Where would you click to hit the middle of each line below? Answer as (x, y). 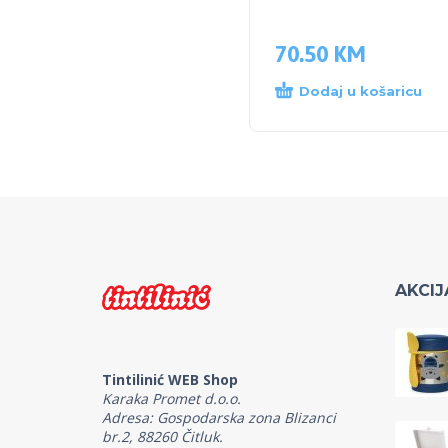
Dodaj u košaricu (360, 91)
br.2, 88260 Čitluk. (162, 436)
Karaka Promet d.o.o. (171, 398)
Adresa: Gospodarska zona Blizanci (219, 417)
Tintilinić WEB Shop (170, 379)
